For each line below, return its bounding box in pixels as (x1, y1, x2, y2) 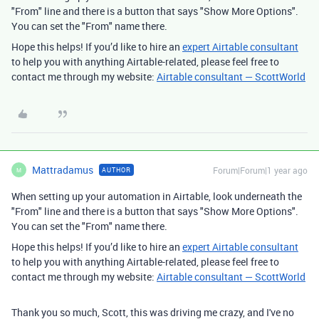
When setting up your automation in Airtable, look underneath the (11, 189, 302, 204)
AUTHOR (102, 165, 131, 175)
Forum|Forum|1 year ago (213, 164, 308, 177)
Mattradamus (32, 163, 93, 177)
